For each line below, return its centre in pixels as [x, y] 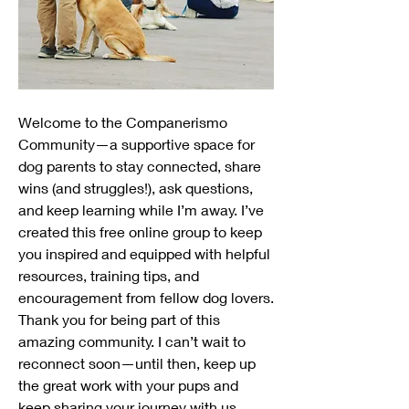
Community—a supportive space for [138, 144]
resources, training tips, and [110, 275]
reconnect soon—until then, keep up [139, 363]
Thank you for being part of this [121, 319]
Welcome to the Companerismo [125, 122]
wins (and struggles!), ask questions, [137, 188]
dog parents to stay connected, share [142, 166]
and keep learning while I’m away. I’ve [143, 210]
